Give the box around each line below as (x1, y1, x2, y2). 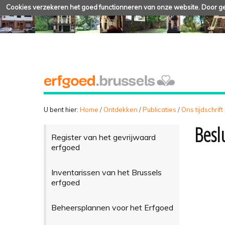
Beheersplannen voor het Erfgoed (51, 202, 173, 212)
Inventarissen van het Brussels (51, 167, 162, 177)
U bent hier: (44, 105, 78, 114)
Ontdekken (103, 105, 138, 114)
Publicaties (143, 105, 176, 114)
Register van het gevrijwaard (51, 132, 156, 142)
